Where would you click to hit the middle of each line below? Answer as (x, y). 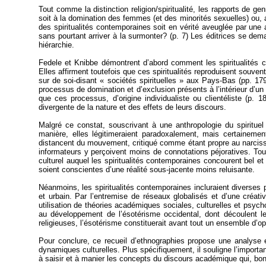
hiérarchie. (56, 45)
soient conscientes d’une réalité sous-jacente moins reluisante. (147, 170)
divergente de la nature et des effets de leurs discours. (132, 107)
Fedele (50, 63)
